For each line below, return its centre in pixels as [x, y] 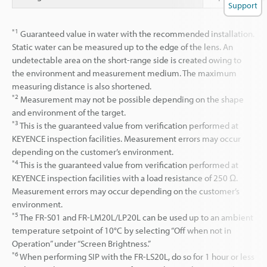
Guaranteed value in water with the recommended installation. [136, 33]
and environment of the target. [69, 112]
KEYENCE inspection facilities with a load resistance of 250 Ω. [125, 178]
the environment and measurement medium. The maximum [124, 73]
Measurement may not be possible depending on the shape [131, 99]
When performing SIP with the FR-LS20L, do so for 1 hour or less [136, 256]
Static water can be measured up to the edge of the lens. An [122, 46]
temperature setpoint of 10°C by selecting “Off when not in [122, 230]
